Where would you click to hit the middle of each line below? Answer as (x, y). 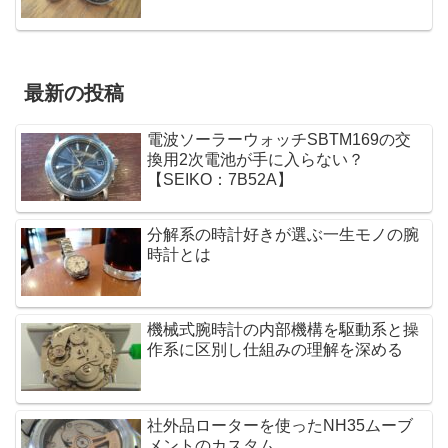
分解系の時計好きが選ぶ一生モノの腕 (283, 235)
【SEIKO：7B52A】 (220, 179)
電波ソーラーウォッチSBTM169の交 (279, 139)
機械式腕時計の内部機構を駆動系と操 (283, 330)
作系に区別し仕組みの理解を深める (275, 350)
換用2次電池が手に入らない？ (256, 159)
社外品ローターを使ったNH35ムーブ (280, 425)
